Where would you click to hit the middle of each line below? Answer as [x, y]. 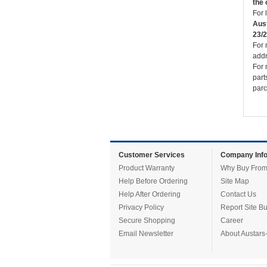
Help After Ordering [149, 194]
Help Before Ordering [153, 181]
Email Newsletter [146, 234]
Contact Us [238, 194]
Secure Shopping [147, 221]
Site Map [235, 181]
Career [232, 221]
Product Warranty [146, 168]
